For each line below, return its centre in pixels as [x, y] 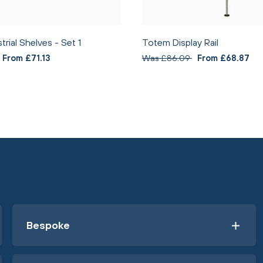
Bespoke [48, 225]
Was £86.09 [167, 58]
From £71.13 [26, 58]
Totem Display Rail [180, 42]
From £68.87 [223, 58]
